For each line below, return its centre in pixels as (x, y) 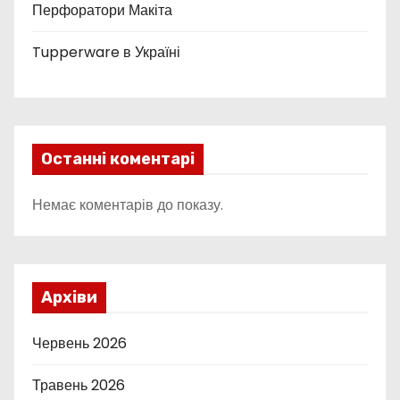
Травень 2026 (79, 385)
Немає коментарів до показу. (128, 205)
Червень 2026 (79, 343)
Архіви (69, 297)
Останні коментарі (118, 159)
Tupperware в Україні (106, 52)
